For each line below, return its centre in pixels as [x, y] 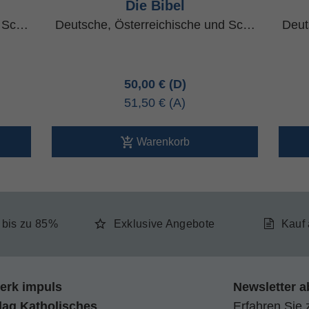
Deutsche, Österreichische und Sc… [155, 25]
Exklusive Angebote [164, 224]
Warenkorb [163, 141]
